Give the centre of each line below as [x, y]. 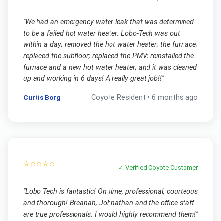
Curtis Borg [42, 97]
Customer [184, 167]
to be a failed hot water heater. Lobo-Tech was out [101, 33]
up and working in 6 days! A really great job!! [92, 78]
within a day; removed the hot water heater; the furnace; [110, 44]
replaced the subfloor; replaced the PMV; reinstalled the [108, 56]
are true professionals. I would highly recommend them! [109, 214]
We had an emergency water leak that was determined [109, 22]
